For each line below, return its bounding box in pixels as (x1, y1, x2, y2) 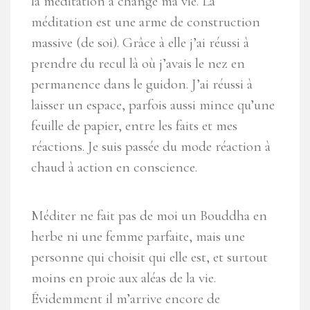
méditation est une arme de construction (31, 13, 260, 31)
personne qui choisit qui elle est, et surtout (31, 248, 268, 266)
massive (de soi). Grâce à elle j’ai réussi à (31, 34, 249, 52)
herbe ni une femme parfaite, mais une (31, 228, 245, 246)
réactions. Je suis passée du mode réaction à (31, 138, 271, 156)
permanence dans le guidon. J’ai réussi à (31, 75, 253, 93)
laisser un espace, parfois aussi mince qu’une (31, 96, 275, 114)
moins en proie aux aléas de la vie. (31, 269, 216, 287)
